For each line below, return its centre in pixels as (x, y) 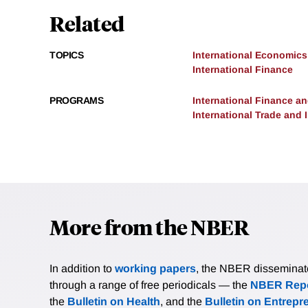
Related (87, 23)
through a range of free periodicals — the (150, 285)
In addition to (82, 269)
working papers (155, 269)
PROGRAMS (76, 101)
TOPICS (66, 55)
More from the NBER (149, 227)
